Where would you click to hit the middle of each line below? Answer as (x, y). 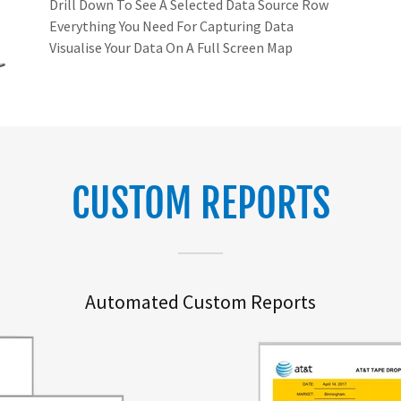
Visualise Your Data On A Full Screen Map (171, 48)
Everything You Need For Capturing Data (171, 26)
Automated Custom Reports (200, 301)
